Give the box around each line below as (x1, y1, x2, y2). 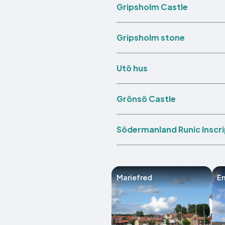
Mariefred (117, 172, 152, 182)
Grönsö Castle (117, 93, 176, 104)
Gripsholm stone (117, 32, 185, 43)
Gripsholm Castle (117, 2, 188, 13)
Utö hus (117, 63, 148, 74)
